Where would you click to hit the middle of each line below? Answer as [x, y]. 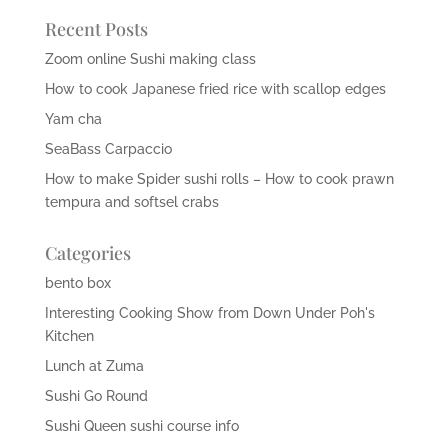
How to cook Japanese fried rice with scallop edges [215, 88]
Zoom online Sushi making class [150, 58]
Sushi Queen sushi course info [141, 425]
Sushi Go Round [96, 395]
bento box [77, 282]
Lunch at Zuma [94, 365]
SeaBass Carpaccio [108, 148]
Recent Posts [96, 28]
